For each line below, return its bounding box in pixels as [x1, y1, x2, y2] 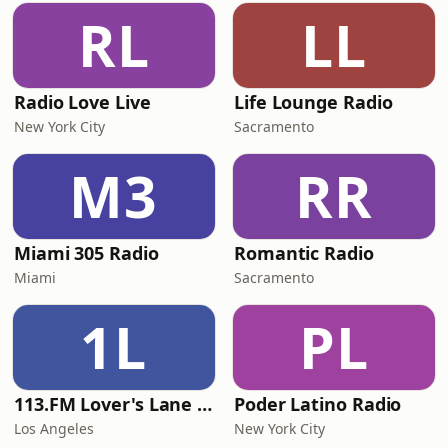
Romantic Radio [234, 241, 374, 265]
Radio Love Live [14, 90, 151, 114]
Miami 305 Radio [14, 241, 159, 265]
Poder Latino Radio [234, 392, 402, 416]
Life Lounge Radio [234, 90, 393, 114]
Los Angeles [14, 419, 94, 438]
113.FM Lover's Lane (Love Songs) [197, 392, 213, 416]
